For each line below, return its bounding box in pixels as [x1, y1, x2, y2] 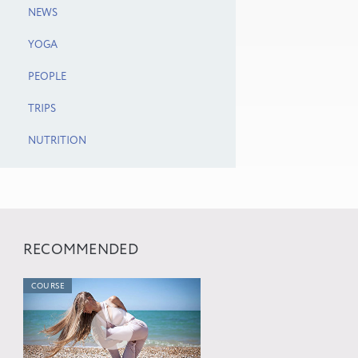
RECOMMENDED [22, 243, 138, 257]
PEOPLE [27, 72, 66, 82]
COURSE [30, 282, 66, 290]
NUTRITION [27, 136, 86, 146]
